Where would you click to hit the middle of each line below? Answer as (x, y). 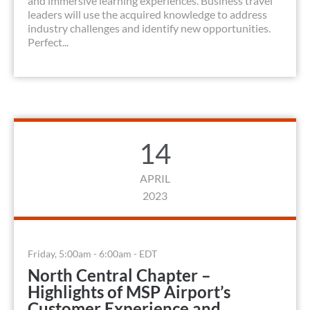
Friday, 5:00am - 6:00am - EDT (92, 254)
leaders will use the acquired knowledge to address (147, 15)
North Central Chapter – (119, 275)
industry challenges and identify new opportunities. (149, 28)
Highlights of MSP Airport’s (129, 292)
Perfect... (48, 42)
